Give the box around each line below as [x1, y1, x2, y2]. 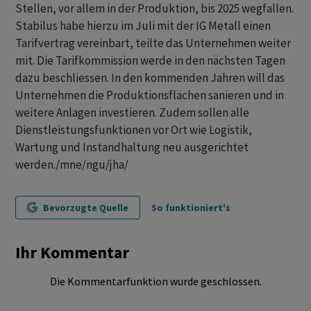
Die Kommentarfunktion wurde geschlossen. [49, 274, 262, 288]
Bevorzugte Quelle [43, 201, 128, 214]
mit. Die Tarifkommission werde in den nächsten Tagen [15, 53, 285, 68]
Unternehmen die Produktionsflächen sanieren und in [15, 87, 284, 103]
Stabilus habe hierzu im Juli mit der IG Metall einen [15, 18, 271, 33]
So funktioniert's [151, 201, 230, 214]
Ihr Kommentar [15, 242, 129, 263]
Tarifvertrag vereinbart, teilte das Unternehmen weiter [15, 35, 291, 51]
